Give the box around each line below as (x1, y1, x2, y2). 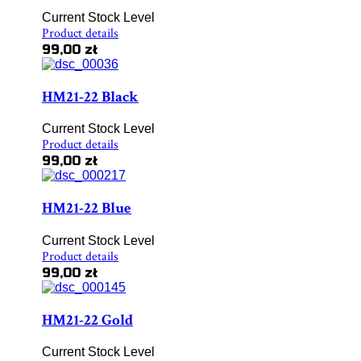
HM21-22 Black (42, 86, 139, 107)
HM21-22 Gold (42, 309, 133, 330)
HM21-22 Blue (42, 198, 131, 219)
